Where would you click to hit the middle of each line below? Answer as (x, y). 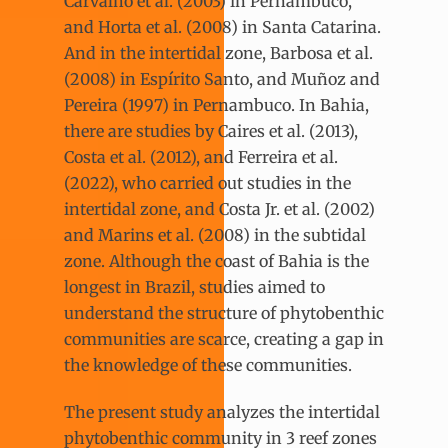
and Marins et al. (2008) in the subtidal (215, 235)
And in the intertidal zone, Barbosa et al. (218, 53)
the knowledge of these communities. (208, 365)
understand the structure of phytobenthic (224, 313)
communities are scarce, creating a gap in (224, 339)
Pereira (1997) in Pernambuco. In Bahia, (216, 105)
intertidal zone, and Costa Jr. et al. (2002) (219, 209)
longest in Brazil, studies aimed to (194, 287)
